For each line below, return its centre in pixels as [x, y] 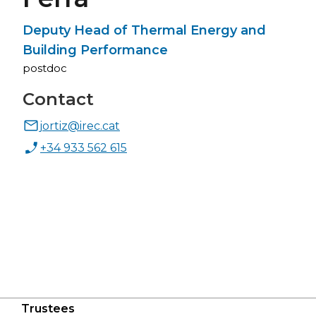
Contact [58, 99]
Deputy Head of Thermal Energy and [144, 30]
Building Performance [95, 50]
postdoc [45, 68]
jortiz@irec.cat [80, 126]
